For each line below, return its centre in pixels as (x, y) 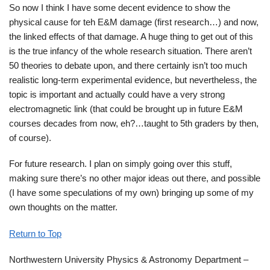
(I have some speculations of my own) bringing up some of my (131, 193)
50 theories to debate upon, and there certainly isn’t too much (128, 65)
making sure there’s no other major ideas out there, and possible (135, 178)
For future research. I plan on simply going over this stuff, (121, 164)
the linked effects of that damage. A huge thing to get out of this (131, 36)
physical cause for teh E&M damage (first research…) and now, (134, 22)
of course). (30, 137)
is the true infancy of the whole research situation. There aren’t (130, 51)
